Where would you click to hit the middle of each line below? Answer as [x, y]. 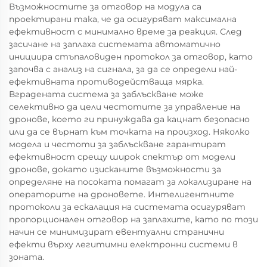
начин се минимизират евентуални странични [117, 232]
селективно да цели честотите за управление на [125, 107]
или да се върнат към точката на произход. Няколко [129, 132]
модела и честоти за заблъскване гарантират [117, 144]
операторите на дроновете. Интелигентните [122, 194]
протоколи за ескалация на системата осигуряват [127, 207]
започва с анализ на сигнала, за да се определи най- [123, 69]
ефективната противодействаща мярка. [106, 82]
